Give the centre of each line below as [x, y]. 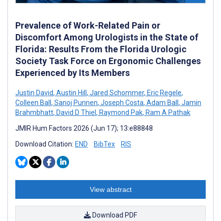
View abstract [110, 189]
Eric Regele [164, 92]
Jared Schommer [116, 92]
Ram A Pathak [167, 112]
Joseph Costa [121, 102]
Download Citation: [45, 144]
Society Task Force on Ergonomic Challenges [108, 61]
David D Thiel [75, 112]
